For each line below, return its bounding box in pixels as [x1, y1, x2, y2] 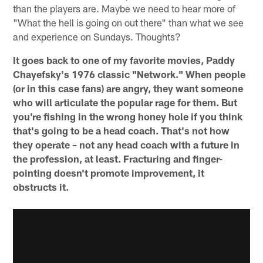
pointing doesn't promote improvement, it [13, 166, 205, 178]
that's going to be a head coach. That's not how [13, 124, 230, 136]
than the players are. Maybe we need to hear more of [13, 2, 236, 14]
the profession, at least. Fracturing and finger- [13, 152, 223, 164]
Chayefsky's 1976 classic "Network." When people [13, 68, 246, 80]
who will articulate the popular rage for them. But [13, 96, 238, 108]
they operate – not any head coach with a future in [13, 138, 240, 150]
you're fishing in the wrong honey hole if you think [13, 110, 243, 122]
